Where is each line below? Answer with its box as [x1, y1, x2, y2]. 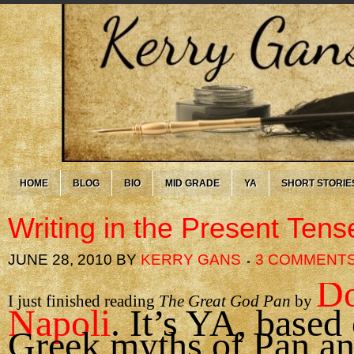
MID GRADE [165, 178, 220, 189]
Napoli [8, 302, 111, 344]
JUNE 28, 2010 [8, 251, 112, 268]
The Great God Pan [159, 292, 291, 310]
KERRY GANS [141, 251, 241, 268]
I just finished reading [8, 292, 159, 310]
